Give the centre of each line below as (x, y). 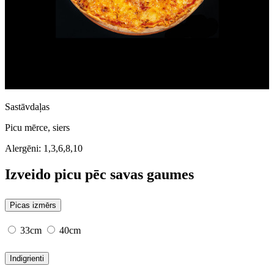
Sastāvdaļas (27, 107)
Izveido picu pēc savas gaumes (99, 175)
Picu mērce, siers (37, 128)
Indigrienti (27, 259)
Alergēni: (24, 149)
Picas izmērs (33, 206)
